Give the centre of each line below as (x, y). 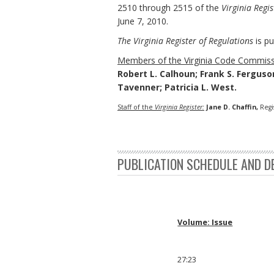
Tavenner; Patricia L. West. (177, 87)
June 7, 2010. (143, 21)
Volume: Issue (205, 222)
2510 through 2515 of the (169, 7)
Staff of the (136, 107)
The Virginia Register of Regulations (185, 40)
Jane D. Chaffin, (232, 107)
